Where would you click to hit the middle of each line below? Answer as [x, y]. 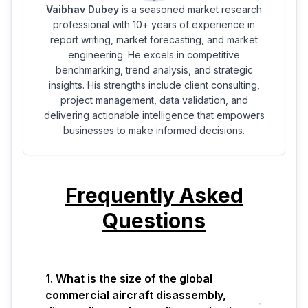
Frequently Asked [154, 196]
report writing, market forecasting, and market [154, 40]
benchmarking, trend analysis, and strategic [154, 70]
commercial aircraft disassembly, [136, 295]
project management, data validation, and [154, 100]
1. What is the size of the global [129, 279]
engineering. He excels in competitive [154, 55]
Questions [154, 221]
